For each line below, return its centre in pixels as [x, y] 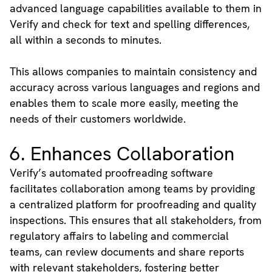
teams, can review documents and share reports [127, 252]
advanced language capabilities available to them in [135, 8]
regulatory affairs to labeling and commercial [119, 236]
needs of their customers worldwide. [97, 119]
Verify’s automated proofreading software [111, 173]
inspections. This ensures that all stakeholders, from [135, 220]
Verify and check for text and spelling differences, [129, 24]
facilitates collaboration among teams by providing [132, 189]
